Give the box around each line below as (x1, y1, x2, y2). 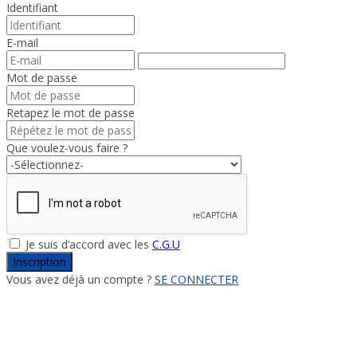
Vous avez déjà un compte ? (6, 271, 155, 287)
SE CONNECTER (155, 271, 238, 287)
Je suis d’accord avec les (22, 236, 152, 252)
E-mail (6, 34, 38, 50)
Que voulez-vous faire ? (6, 139, 127, 155)
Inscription (13, 253, 66, 269)
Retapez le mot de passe (6, 104, 135, 120)
